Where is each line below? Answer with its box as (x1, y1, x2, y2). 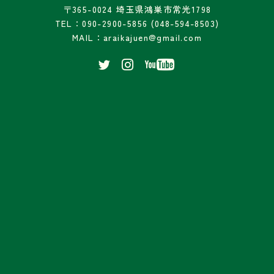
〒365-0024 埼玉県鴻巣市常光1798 (62, 2, 212, 15)
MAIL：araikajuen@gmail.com (72, 31, 202, 43)
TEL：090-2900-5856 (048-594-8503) (54, 17, 220, 29)
